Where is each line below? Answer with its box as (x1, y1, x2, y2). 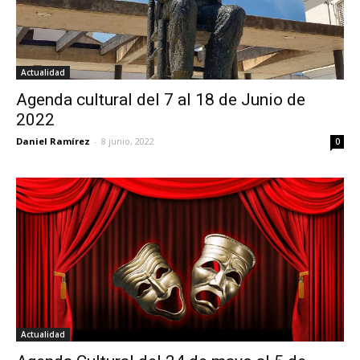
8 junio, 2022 (101, 134, 154, 147)
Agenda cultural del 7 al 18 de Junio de (16, 89, 305, 109)
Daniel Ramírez (16, 134, 90, 147)
